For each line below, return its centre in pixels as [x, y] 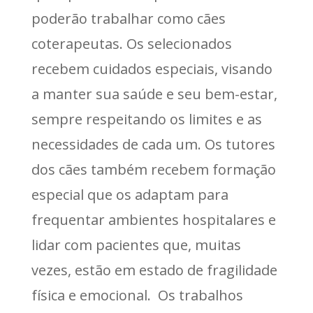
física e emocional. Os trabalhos [137, 296]
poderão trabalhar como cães [128, 19]
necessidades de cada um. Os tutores [153, 145]
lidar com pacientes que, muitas [136, 245]
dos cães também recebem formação [153, 170]
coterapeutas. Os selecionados [131, 44]
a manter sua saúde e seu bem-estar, [154, 94]
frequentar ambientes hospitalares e [153, 220]
